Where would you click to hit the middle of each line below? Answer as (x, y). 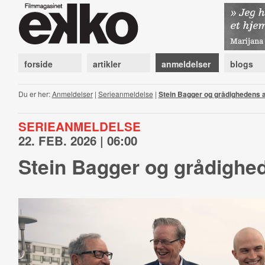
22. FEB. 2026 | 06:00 (77, 140)
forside (38, 64)
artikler (106, 64)
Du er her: (35, 94)
